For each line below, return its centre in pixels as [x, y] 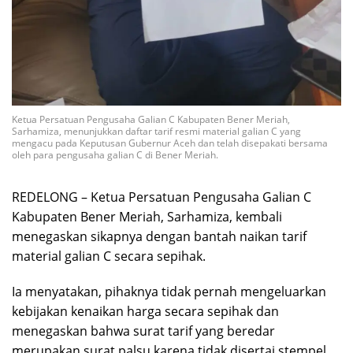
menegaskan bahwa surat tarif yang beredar [143, 331]
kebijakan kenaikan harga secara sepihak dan [145, 311]
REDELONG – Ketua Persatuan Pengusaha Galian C [162, 197]
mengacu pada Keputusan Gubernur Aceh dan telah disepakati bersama [170, 143]
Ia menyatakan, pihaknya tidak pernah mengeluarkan [169, 292]
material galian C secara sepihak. [109, 256]
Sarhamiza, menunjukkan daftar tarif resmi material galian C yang [156, 131]
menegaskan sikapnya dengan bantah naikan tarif [159, 236]
